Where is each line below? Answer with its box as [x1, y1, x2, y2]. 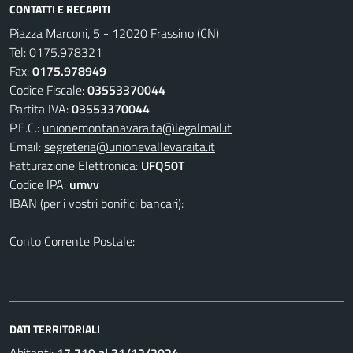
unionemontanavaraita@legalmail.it [43, 118, 232, 137]
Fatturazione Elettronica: [9, 156, 141, 175]
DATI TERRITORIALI [9, 321, 100, 337]
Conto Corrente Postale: [9, 232, 135, 251]
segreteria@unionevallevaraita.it [44, 137, 215, 156]
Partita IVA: [9, 99, 72, 118]
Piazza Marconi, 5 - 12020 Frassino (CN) [9, 24, 219, 43]
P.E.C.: [9, 118, 43, 137]
